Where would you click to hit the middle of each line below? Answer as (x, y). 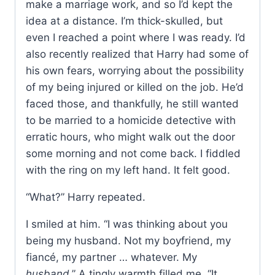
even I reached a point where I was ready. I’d (136, 38)
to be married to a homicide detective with (131, 121)
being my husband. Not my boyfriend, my (128, 241)
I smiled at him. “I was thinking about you (127, 224)
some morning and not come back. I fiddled (133, 154)
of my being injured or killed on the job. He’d (135, 87)
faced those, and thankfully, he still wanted (132, 104)
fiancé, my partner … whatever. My (111, 258)
